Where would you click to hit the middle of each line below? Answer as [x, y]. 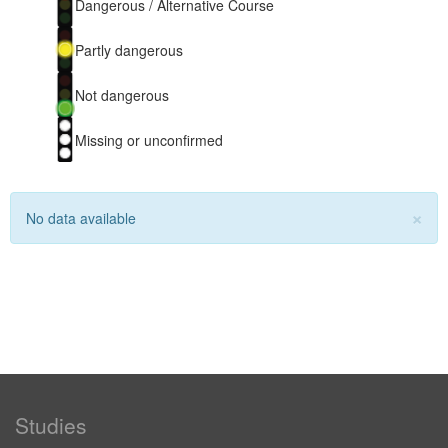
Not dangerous [121, 94]
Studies [51, 425]
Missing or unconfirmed [148, 139]
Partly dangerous [128, 49]
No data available [81, 218]
